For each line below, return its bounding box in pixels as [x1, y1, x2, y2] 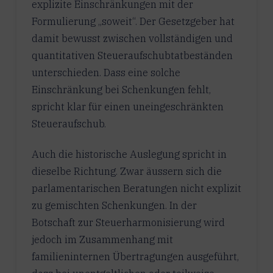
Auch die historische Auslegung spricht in [31, 147, 227, 161]
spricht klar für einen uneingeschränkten [31, 99, 224, 113]
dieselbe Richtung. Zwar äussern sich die [31, 164, 222, 178]
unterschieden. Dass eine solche [31, 65, 180, 79]
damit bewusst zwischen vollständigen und [31, 31, 233, 45]
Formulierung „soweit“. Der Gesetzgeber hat [31, 14, 235, 28]
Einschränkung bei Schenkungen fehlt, [31, 82, 211, 96]
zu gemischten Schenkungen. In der [31, 198, 197, 212]
